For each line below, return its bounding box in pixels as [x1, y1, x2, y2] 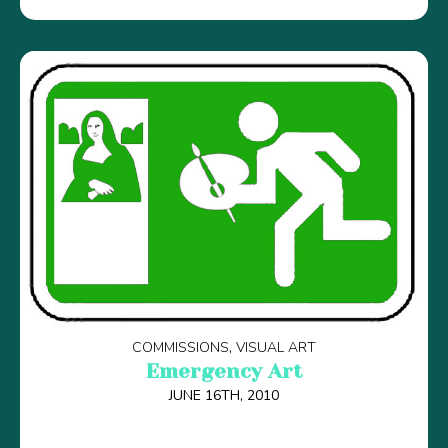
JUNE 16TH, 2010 [169, 386, 279, 406]
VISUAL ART [236, 338, 316, 358]
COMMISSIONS [132, 338, 229, 358]
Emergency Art [145, 360, 303, 384]
